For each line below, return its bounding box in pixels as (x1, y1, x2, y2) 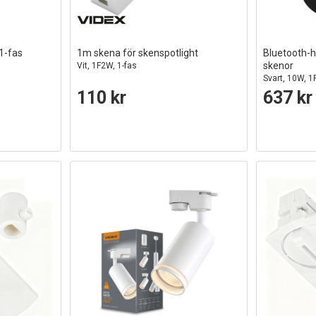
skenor (263, 59, 294, 71)
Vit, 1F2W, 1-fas (77, 60, 138, 71)
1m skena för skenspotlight (77, 47, 199, 59)
